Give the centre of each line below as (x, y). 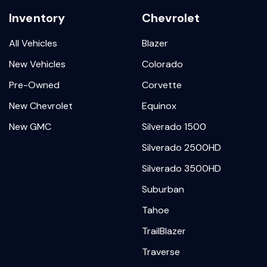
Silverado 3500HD (181, 168)
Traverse (161, 252)
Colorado (162, 64)
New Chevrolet (41, 106)
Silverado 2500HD (181, 148)
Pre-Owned (34, 85)
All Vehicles (33, 43)
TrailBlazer (164, 231)
